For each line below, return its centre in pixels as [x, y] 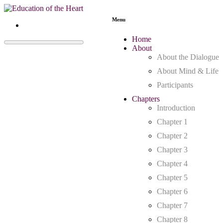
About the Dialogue [188, 57]
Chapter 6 [172, 191]
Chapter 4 [172, 163]
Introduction [176, 108]
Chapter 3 [172, 149]
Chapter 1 [172, 121]
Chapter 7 [172, 205]
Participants [175, 85]
